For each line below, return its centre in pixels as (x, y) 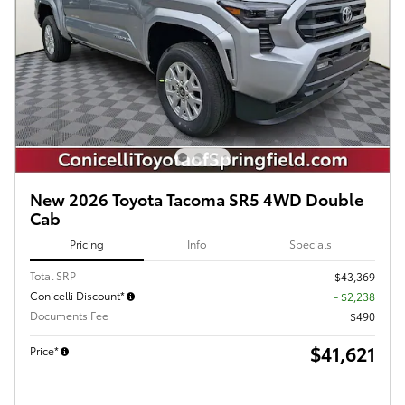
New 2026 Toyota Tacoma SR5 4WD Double (197, 198)
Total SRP (53, 276)
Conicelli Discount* (77, 296)
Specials (311, 244)
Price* (44, 351)
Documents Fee (69, 316)
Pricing (87, 244)
